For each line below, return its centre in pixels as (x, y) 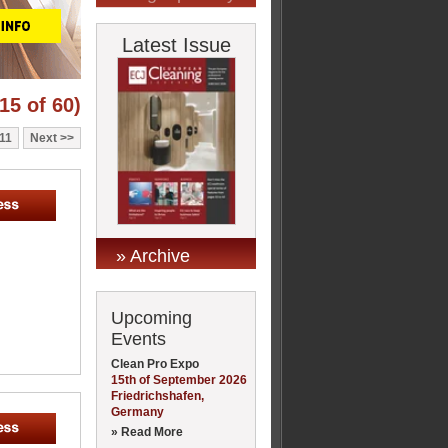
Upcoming (151, 317)
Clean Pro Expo (155, 363)
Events (138, 338)
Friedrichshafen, (157, 395)
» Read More (147, 431)
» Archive (153, 255)
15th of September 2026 (179, 379)
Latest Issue (176, 45)
